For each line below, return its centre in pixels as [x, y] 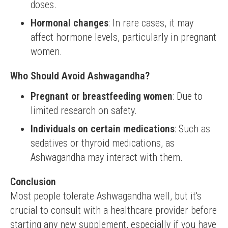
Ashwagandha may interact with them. [107, 157]
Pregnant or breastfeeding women [102, 96]
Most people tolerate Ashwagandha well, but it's [106, 196]
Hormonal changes [69, 23]
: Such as [192, 129]
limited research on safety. [84, 110]
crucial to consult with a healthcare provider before [113, 210]
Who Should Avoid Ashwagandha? [80, 76]
